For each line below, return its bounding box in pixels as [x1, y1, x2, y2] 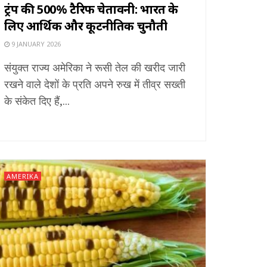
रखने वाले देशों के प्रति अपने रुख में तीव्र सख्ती [4, 76, 185, 91]
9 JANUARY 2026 [10, 39, 61, 48]
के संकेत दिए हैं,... [4, 93, 70, 108]
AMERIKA [7, 171, 39, 181]
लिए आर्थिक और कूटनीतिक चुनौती [4, 17, 167, 34]
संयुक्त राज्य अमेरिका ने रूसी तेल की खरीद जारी [4, 60, 185, 74]
